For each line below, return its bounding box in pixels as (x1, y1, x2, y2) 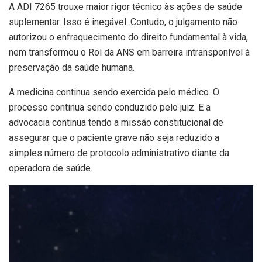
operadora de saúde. (9, 162, 92, 174)
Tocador (8, 186, 41, 198)
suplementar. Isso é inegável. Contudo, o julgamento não (9, 16, 237, 27)
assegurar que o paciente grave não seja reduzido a (9, 132, 219, 143)
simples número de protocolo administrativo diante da (9, 147, 229, 158)
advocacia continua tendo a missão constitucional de (9, 116, 223, 128)
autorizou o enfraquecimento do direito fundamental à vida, (9, 31, 248, 43)
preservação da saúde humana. (9, 61, 135, 73)
